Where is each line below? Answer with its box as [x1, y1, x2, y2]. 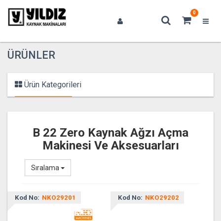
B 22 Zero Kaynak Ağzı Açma [33, 126, 188, 140]
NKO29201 [42, 194, 76, 201]
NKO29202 [145, 194, 179, 201]
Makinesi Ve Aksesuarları [42, 139, 179, 152]
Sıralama [31, 164, 61, 172]
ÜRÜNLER [7, 49, 55, 61]
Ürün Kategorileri [22, 80, 81, 89]
